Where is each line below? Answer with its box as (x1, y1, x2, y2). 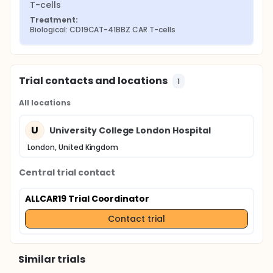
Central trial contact (19, 166, 116, 179)
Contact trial (108, 212, 165, 225)
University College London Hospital (49, 124, 211, 136)
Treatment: (30, 15, 78, 25)
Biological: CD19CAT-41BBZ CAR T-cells (30, 24, 175, 35)
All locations (19, 97, 71, 108)
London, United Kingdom (27, 142, 119, 152)
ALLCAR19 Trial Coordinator (25, 193, 150, 205)
